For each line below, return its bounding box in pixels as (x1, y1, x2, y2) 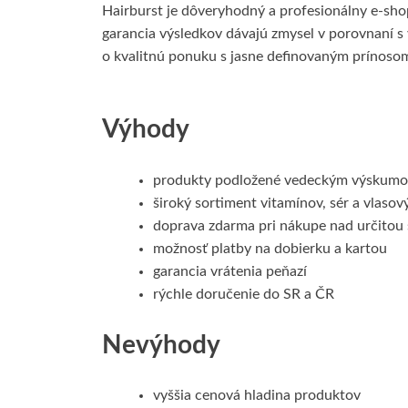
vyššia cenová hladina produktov (153, 387, 361, 403)
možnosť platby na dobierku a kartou (153, 240, 387, 256)
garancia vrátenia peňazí (153, 263, 307, 279)
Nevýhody (102, 331, 220, 358)
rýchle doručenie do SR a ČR (153, 286, 334, 301)
